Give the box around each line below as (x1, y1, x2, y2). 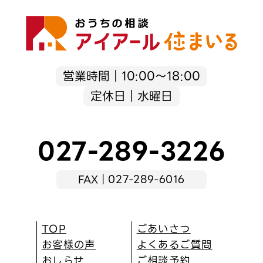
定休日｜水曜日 (90, 86, 173, 106)
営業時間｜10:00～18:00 (62, 66, 200, 86)
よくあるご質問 (136, 236, 213, 253)
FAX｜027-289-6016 (78, 171, 185, 188)
